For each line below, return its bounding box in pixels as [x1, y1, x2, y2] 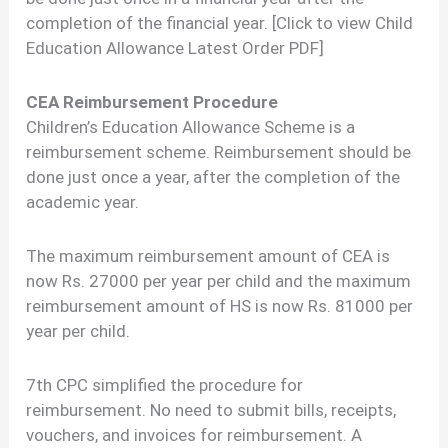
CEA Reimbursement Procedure [26, 92, 279, 113]
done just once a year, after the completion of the [26, 167, 401, 188]
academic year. [26, 192, 140, 213]
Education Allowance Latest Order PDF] [26, 38, 325, 59]
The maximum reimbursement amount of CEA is [26, 245, 391, 266]
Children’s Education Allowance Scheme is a [26, 117, 356, 138]
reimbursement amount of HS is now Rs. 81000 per [26, 295, 414, 316]
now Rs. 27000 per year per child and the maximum [26, 270, 412, 291]
